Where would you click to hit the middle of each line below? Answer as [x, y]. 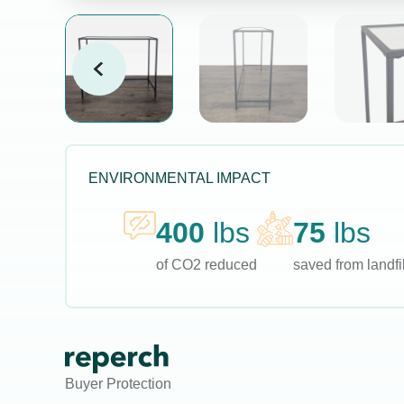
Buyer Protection [118, 384]
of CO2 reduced [206, 265]
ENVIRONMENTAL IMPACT [179, 178]
